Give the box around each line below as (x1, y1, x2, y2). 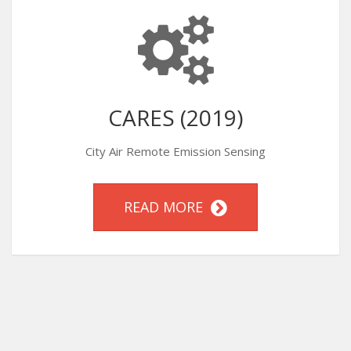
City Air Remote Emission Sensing (85, 143, 266, 159)
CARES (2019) (108, 103, 243, 132)
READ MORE (124, 197, 211, 216)
